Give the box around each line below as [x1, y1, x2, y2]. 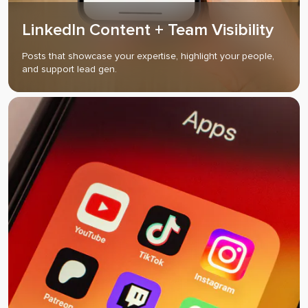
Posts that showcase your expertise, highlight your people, [22, 50, 274, 63]
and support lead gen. [22, 63, 117, 76]
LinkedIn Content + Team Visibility [22, 20, 274, 41]
